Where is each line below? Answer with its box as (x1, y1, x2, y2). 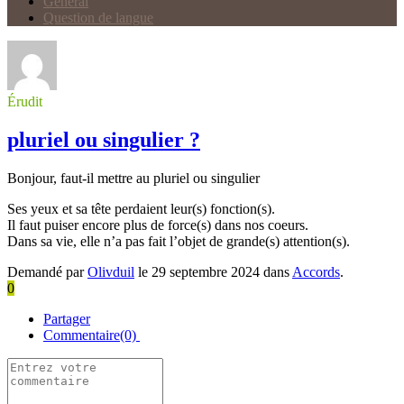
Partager (43, 310, 90, 326)
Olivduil (87, 263, 134, 280)
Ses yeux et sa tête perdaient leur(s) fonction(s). (7, 200, 275, 216)
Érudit (7, 94, 42, 109)
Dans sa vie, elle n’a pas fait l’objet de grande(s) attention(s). (7, 233, 350, 249)
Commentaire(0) (43, 326, 140, 343)
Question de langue (43, 10, 153, 25)
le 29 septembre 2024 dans (134, 263, 292, 280)
